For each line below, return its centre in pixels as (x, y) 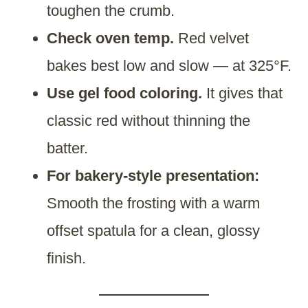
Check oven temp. (110, 38)
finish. (66, 258)
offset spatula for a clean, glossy (153, 231)
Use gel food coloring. (124, 93)
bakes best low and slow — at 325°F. (169, 66)
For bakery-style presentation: (153, 176)
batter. (67, 148)
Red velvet (211, 38)
